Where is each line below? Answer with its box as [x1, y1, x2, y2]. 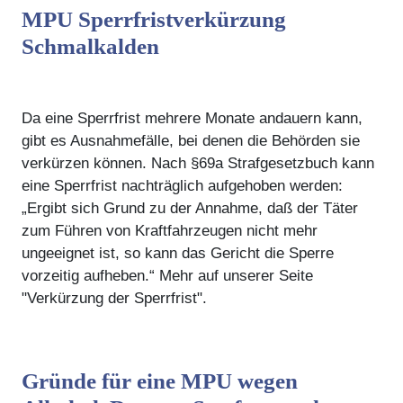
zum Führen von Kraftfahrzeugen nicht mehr [22, 221, 318, 239]
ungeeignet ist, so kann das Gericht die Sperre [22, 244, 334, 262]
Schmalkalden [22, 33, 159, 58]
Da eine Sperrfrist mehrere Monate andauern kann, [22, 109, 363, 127]
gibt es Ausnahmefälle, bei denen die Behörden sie [22, 131, 360, 149]
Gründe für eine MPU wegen [22, 368, 298, 393]
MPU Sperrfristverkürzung [22, 6, 286, 31]
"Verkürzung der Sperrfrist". [22, 289, 207, 307]
